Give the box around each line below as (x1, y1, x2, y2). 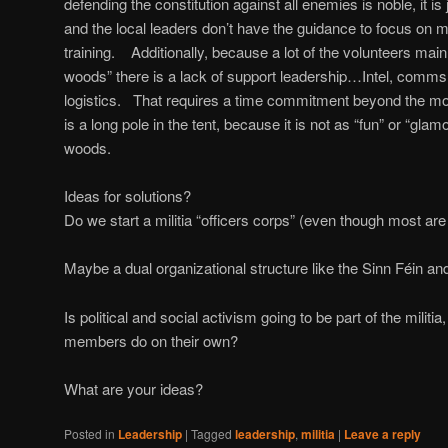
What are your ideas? (64, 377, 203, 399)
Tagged (191, 425, 232, 443)
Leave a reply (344, 425, 421, 444)
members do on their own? (64, 329, 238, 351)
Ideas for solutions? (64, 184, 191, 206)
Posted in (64, 425, 115, 443)
